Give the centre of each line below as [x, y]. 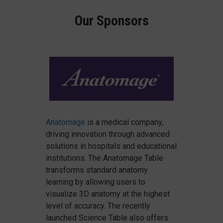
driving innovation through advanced [108, 134]
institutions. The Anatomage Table [105, 158]
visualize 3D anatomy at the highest [108, 194]
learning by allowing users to [96, 182]
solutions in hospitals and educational [111, 146]
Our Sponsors [111, 21]
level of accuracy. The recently [98, 206]
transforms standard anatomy [97, 170]
